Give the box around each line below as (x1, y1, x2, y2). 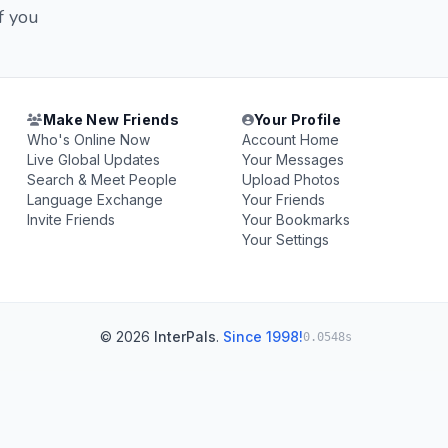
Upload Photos (241, 171, 340, 188)
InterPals (154, 328, 216, 345)
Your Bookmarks (241, 211, 350, 228)
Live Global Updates (27, 151, 161, 168)
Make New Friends (42, 111, 180, 128)
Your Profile (253, 111, 342, 128)
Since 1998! (223, 328, 303, 345)
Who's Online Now (27, 131, 151, 148)
